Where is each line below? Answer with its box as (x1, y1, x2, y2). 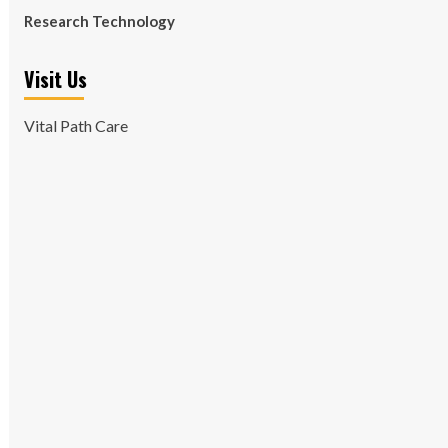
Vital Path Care (23, 116, 128, 135)
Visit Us (23, 64, 87, 94)
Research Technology (23, 12, 175, 30)
